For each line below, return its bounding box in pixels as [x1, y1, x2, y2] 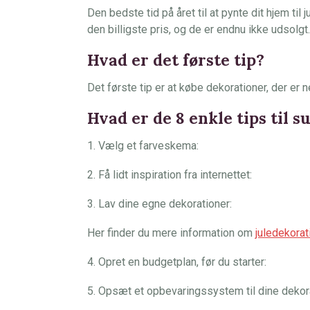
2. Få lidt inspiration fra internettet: [87, 168, 252, 181]
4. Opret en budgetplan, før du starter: [87, 255, 266, 268]
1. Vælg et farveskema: [87, 139, 199, 152]
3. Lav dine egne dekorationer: [87, 197, 232, 210]
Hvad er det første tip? [87, 50, 264, 70]
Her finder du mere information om [87, 226, 255, 239]
